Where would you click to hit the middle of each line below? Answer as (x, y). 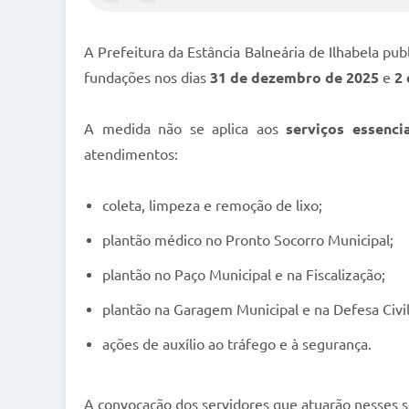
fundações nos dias (147, 78)
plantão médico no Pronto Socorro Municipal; (248, 241)
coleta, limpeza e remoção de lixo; (212, 206)
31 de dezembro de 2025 (294, 78)
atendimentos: (131, 155)
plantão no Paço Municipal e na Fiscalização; (244, 275)
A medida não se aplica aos (185, 129)
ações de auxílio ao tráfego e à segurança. (237, 345)
